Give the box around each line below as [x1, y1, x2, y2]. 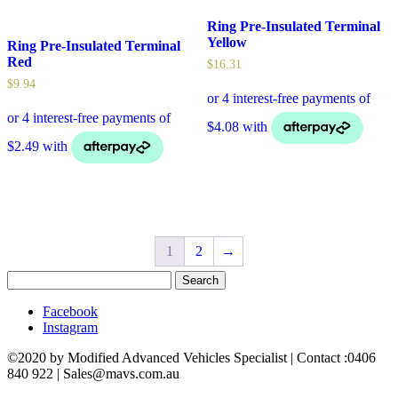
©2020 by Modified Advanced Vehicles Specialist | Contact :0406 [7, 349, 376, 365]
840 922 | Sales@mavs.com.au [7, 365, 179, 381]
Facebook [43, 303, 98, 319]
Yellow [206, 34, 247, 50]
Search [6, 269, 44, 285]
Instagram [43, 319, 98, 335]
